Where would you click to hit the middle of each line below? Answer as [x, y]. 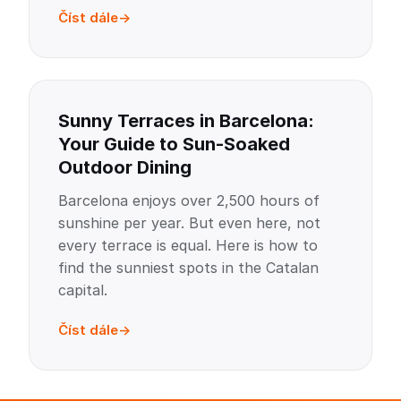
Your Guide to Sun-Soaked [174, 144]
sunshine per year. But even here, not [189, 223]
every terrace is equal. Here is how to [188, 245]
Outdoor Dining [125, 167]
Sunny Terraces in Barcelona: [186, 121]
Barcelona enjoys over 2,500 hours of [189, 200]
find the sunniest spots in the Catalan [188, 268]
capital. [83, 290]
